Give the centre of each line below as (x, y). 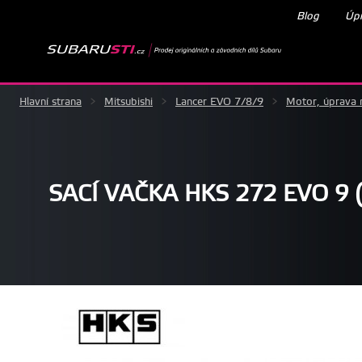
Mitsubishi (128, 101)
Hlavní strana (51, 101)
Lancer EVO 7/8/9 (219, 101)
